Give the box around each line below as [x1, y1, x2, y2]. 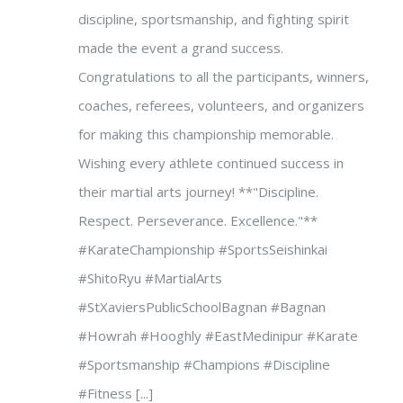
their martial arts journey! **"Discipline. [78, 183, 318, 201]
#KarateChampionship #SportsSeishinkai [78, 240, 327, 258]
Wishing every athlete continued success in [78, 154, 344, 172]
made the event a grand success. [78, 39, 283, 57]
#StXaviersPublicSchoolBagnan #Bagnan [78, 298, 326, 316]
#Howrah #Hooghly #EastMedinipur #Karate [78, 327, 358, 345]
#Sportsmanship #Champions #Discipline [78, 355, 330, 373]
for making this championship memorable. [78, 125, 334, 143]
